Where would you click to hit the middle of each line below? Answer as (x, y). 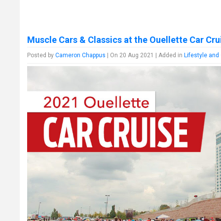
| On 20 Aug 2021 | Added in (145, 55)
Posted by (41, 55)
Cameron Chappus (81, 55)
